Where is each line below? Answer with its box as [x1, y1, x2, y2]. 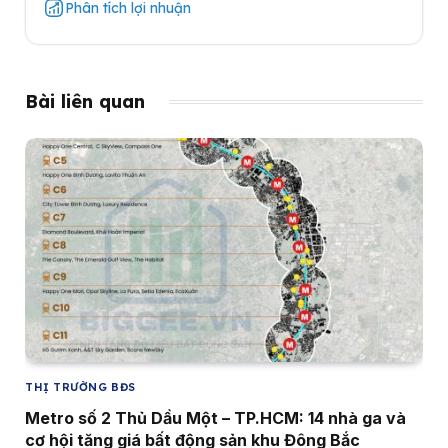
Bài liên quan [25, 90, 145, 114]
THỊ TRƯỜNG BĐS [25, 380, 136, 395]
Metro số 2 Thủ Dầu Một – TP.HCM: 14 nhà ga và [25, 408, 406, 429]
